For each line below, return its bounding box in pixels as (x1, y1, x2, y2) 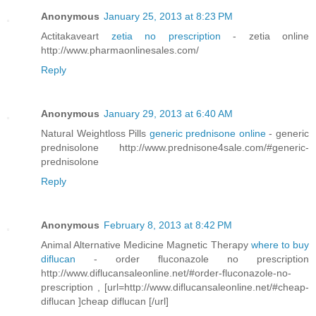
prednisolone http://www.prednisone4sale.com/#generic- (41, 141, 309, 153)
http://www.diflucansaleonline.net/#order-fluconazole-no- (41, 267, 291, 279)
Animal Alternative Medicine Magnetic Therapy (41, 238, 251, 250)
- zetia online (233, 30, 309, 42)
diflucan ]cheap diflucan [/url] (41, 295, 169, 307)
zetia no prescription (111, 30, 233, 42)
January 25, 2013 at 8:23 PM (104, 10, 233, 22)
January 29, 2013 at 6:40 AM (104, 107, 233, 119)
